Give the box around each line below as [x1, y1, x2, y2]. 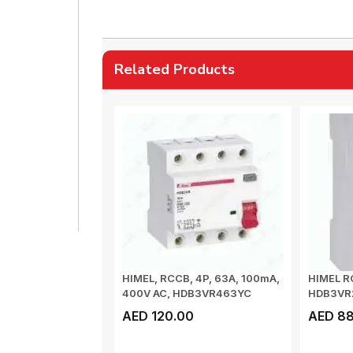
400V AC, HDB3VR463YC [121, 287, 251, 299]
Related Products [113, 60, 235, 79]
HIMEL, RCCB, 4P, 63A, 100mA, [121, 272, 280, 284]
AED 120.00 [121, 308, 194, 324]
